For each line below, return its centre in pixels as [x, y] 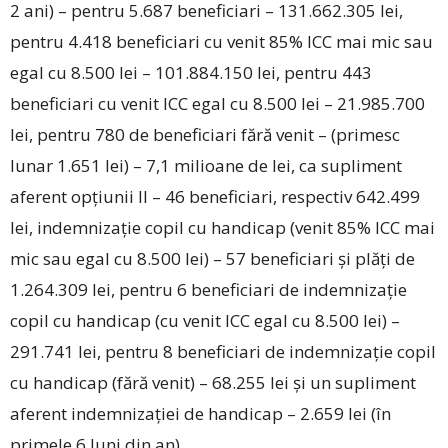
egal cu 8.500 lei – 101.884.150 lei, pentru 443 [191, 72]
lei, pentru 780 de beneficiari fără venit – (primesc [205, 134]
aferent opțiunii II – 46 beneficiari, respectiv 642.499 [215, 196]
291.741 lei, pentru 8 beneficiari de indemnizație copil [223, 351]
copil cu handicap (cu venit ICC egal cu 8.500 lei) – [207, 320]
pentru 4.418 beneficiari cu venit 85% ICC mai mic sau [221, 41]
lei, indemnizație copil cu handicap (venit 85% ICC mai [222, 227]
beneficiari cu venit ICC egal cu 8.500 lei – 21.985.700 [217, 103]
